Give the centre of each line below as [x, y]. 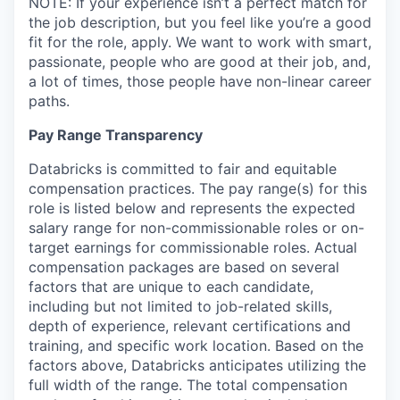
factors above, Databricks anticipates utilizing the [197, 365]
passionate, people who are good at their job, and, [200, 62]
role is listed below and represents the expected [192, 208]
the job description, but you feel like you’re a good [200, 22]
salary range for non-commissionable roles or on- [196, 228]
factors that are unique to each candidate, [171, 287]
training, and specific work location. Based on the [196, 346]
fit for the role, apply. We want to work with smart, [200, 42]
